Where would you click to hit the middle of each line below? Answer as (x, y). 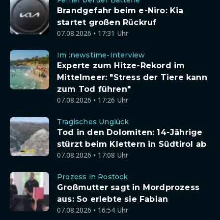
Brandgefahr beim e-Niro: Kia (120, 11)
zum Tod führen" (94, 89)
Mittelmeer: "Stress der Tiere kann (132, 77)
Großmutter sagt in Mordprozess (128, 187)
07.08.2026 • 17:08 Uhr (93, 155)
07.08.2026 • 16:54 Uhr (93, 210)
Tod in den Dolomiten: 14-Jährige (130, 132)
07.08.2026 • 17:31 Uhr (93, 33)
